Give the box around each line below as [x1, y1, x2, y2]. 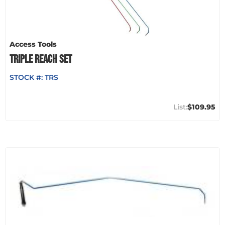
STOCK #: [10, 72, 45, 82]
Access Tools [10, 39, 57, 49]
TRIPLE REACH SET [10, 52, 72, 66]
